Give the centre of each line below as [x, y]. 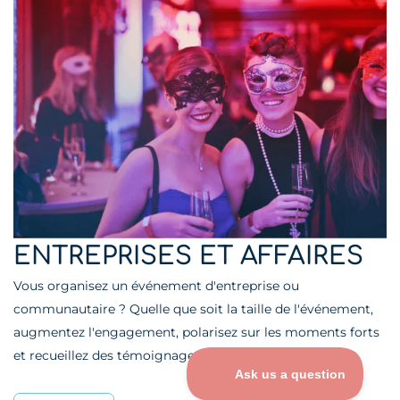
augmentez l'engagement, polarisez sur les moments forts [196, 332]
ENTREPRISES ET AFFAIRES [188, 256]
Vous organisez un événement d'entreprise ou [156, 285]
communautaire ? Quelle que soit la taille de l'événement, [193, 308]
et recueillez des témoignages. [108, 355]
